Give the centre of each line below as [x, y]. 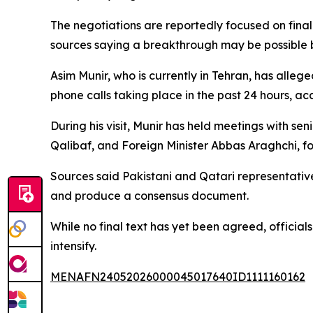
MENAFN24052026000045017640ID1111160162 [178, 277]
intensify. [73, 246]
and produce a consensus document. [150, 196]
